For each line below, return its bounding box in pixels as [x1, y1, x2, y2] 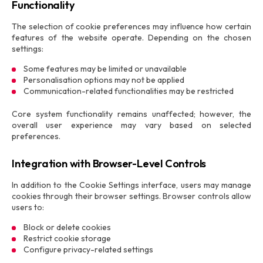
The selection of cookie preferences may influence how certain [12, 21, 251, 32]
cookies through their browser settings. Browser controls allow [12, 191, 251, 201]
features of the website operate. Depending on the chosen [12, 32, 251, 43]
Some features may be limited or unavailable [23, 63, 187, 74]
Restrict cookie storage [23, 233, 111, 244]
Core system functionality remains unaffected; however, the [12, 109, 251, 119]
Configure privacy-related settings [23, 244, 153, 255]
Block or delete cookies [23, 222, 111, 232]
